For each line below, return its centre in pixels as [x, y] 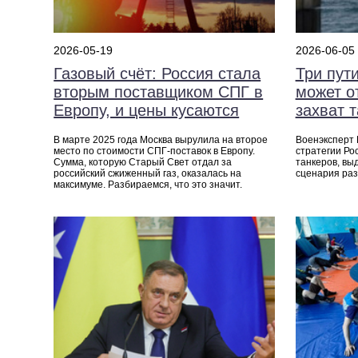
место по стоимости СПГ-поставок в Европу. [155, 151]
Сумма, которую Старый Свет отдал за [143, 163]
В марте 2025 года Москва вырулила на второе [161, 140]
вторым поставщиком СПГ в [159, 92]
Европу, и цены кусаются [147, 111]
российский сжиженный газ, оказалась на [148, 174]
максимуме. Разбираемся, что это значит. [148, 185]
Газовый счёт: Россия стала [157, 74]
